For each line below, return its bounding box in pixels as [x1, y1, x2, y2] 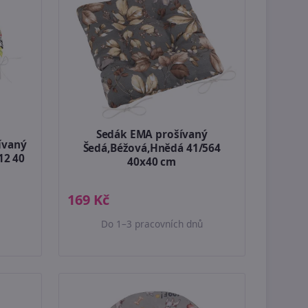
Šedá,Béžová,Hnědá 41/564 [82, 141, 221, 156]
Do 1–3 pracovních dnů [100, 217, 203, 231]
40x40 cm [127, 155, 177, 170]
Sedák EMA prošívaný [96, 127, 208, 142]
